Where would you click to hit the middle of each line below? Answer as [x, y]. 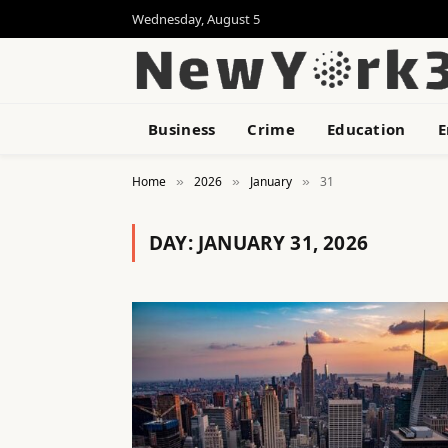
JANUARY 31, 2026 [282, 243]
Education [366, 129]
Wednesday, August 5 [196, 18]
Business [182, 129]
